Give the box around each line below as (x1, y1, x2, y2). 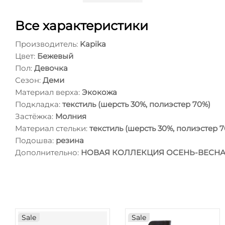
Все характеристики (15, 18, 148, 34)
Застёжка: (15, 111, 53, 122)
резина (56, 136, 84, 146)
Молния (55, 111, 86, 122)
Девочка (34, 63, 68, 73)
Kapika (80, 39, 106, 49)
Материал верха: (15, 87, 80, 97)
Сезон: (15, 75, 41, 85)
